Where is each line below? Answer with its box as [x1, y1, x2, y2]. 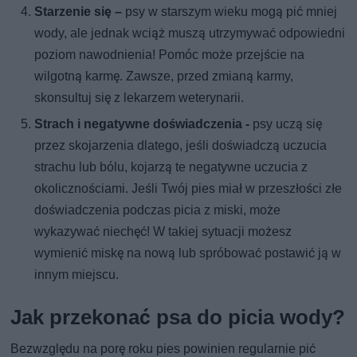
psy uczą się [249, 116, 323, 132]
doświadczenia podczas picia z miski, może [34, 202, 281, 218]
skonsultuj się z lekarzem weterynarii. [34, 90, 245, 106]
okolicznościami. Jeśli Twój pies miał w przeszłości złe [34, 181, 343, 197]
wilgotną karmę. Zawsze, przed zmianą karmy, [34, 69, 294, 84]
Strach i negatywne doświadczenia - [34, 116, 250, 132]
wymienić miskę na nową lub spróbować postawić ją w [34, 245, 342, 261]
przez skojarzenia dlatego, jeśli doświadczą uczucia [34, 138, 328, 154]
